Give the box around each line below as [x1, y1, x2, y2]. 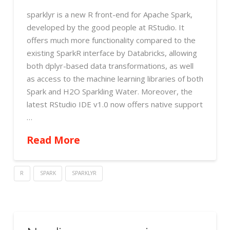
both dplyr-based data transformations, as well [26, 60, 194, 71]
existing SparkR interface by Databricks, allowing [26, 47, 197, 58]
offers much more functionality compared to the [26, 34, 196, 45]
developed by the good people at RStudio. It [26, 22, 184, 32]
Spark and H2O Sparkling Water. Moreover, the [26, 86, 193, 97]
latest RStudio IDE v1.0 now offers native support [26, 99, 203, 109]
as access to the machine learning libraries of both [26, 73, 203, 84]
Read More [26, 133, 80, 147]
